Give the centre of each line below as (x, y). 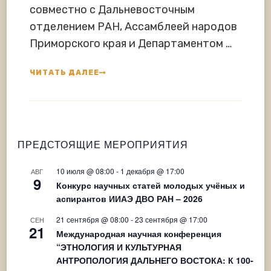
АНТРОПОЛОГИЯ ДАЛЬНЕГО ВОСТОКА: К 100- (155, 260)
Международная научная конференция (139, 233)
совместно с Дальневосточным (112, 9)
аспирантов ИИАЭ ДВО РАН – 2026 (129, 198)
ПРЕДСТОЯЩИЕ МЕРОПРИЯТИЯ (103, 144)
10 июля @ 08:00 (85, 171)
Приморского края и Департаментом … (131, 43)
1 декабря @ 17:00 (152, 171)
